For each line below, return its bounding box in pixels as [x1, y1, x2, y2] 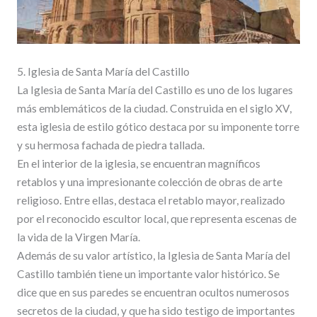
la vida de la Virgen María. [16, 231, 140, 244]
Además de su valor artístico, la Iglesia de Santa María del [16, 249, 290, 263]
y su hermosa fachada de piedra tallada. [16, 139, 204, 152]
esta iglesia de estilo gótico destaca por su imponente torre [16, 120, 299, 134]
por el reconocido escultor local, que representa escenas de [16, 212, 296, 226]
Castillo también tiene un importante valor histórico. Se [16, 267, 279, 281]
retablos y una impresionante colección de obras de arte [16, 175, 282, 189]
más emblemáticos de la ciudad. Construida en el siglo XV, [16, 102, 292, 115]
